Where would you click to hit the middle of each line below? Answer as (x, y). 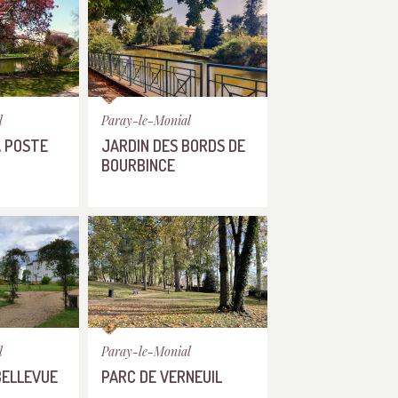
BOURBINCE (138, 165)
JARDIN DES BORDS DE (173, 145)
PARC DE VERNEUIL (162, 376)
